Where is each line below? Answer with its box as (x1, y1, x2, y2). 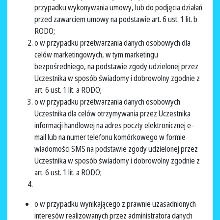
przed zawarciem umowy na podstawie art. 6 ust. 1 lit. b (34, 14, 197, 25)
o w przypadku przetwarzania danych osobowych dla (34, 37, 191, 49)
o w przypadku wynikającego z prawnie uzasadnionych (34, 198, 196, 210)
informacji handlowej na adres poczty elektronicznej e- (34, 120, 194, 131)
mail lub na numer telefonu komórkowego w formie (34, 132, 186, 143)
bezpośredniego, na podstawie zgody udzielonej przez (34, 61, 198, 72)
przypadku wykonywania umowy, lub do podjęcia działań (34, 2, 202, 13)
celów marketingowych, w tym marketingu (34, 49, 158, 60)
